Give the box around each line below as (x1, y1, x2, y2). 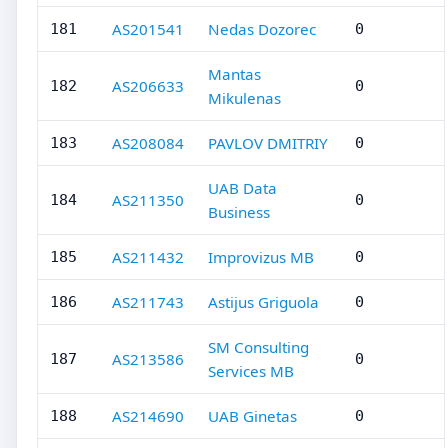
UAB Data (208, 178, 277, 198)
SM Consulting (208, 337, 309, 357)
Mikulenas (208, 88, 281, 108)
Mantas (208, 64, 261, 84)
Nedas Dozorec (208, 19, 316, 39)
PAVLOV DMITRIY (208, 133, 328, 153)
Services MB (208, 361, 294, 381)
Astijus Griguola (208, 292, 319, 312)
